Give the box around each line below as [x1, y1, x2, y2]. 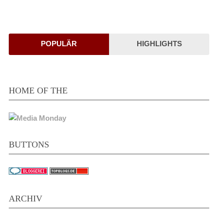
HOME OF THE [8, 86, 68, 96]
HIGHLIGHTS [136, 39, 182, 48]
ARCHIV [8, 194, 42, 204]
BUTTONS [8, 140, 49, 150]
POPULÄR [40, 39, 77, 48]
